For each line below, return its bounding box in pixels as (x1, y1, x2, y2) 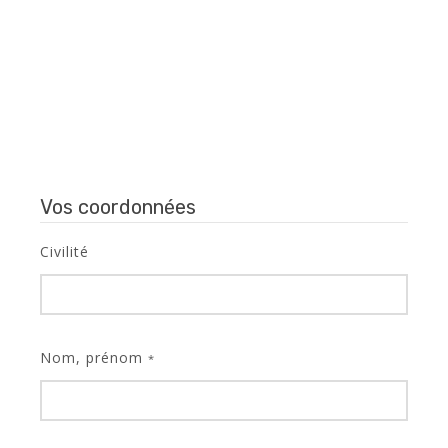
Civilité (40, 242, 89, 261)
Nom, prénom (40, 348, 148, 367)
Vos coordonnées (40, 195, 196, 219)
